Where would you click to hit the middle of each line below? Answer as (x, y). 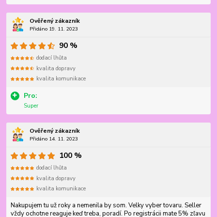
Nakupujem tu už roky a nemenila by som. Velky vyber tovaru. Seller (106, 205)
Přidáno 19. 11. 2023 (54, 29)
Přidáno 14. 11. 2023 (54, 139)
